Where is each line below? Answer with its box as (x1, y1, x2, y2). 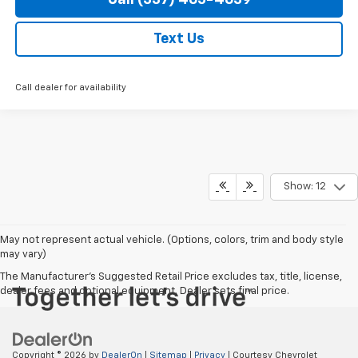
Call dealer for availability (14, 82, 126, 92)
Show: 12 (283, 181, 326, 193)
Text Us (153, 31, 205, 46)
